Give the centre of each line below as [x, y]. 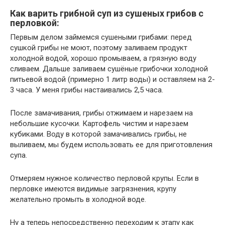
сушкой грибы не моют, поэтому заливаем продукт [99, 48]
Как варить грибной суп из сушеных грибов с [107, 14]
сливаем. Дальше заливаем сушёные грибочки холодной [109, 69]
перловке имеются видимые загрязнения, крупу [93, 189]
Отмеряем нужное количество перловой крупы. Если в [104, 179]
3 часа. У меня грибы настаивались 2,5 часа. [87, 90]
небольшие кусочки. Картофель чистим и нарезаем [99, 124]
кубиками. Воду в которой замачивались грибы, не [98, 134]
